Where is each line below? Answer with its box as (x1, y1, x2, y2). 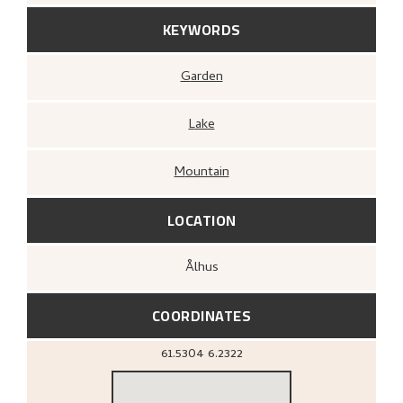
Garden (190, 66, 223, 88)
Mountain (184, 161, 229, 184)
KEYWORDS (162, 15, 241, 43)
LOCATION (166, 206, 237, 234)
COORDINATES (151, 301, 252, 329)
